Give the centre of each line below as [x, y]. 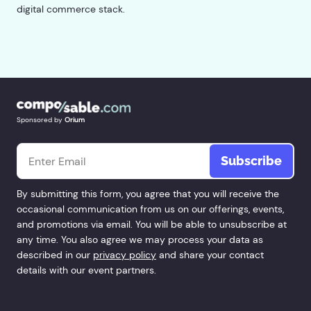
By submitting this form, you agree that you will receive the [148, 194]
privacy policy [125, 255]
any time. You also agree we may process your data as [140, 240]
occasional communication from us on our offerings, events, [150, 209]
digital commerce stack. [71, 9]
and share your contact [210, 255]
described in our [55, 255]
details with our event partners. [86, 270]
